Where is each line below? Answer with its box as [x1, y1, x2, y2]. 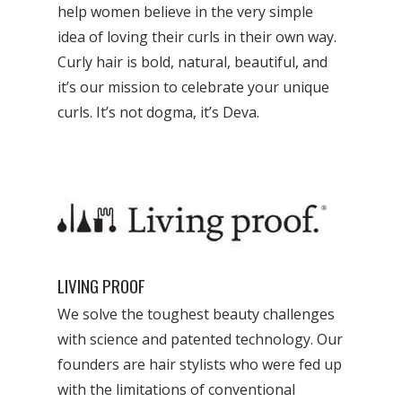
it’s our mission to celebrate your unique [57, 77, 330, 97]
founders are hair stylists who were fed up [57, 354, 343, 374]
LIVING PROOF [57, 273, 146, 299]
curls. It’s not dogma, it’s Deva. [57, 102, 260, 122]
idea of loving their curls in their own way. [57, 27, 337, 47]
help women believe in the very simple [57, 2, 314, 22]
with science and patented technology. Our [57, 329, 344, 349]
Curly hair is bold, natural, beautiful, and [57, 52, 328, 72]
